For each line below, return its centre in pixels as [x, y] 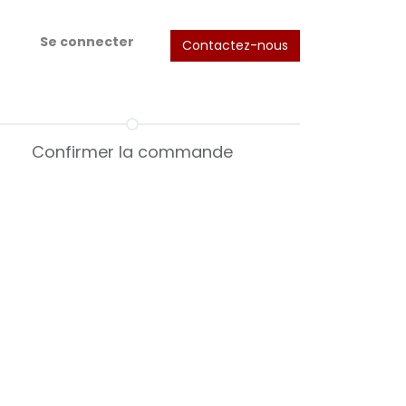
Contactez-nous [235, 45]
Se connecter [87, 41]
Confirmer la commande [132, 152]
